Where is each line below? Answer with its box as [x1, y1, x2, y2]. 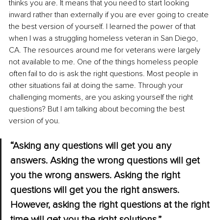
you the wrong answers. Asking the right [10, 169, 183, 182]
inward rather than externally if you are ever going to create [9, 10, 211, 20]
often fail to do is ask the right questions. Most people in [9, 69, 200, 79]
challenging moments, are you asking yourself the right [9, 92, 195, 103]
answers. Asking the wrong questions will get [10, 155, 202, 167]
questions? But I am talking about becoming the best [9, 104, 187, 114]
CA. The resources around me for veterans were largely [9, 45, 202, 55]
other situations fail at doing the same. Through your [9, 81, 185, 91]
